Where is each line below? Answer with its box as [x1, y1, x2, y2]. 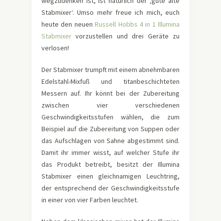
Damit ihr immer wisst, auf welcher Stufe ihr [41, 147, 180, 157]
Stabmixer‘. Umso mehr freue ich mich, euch [41, 7, 180, 17]
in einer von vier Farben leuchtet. [41, 195, 138, 204]
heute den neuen [41, 19, 95, 29]
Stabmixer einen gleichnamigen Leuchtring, [41, 171, 180, 181]
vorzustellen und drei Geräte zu [72, 31, 180, 40]
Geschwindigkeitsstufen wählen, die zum [41, 112, 180, 121]
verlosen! [41, 43, 69, 52]
